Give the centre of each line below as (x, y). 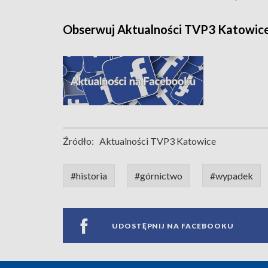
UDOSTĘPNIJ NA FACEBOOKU (173, 226)
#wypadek (232, 176)
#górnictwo (159, 176)
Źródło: (78, 141)
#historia (89, 176)
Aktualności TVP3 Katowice (158, 141)
